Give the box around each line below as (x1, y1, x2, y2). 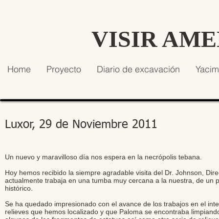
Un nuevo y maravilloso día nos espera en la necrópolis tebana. (5, 153, 202, 161)
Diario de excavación (96, 64, 180, 75)
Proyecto (46, 64, 81, 75)
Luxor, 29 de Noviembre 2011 (5, 119, 157, 131)
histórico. (5, 184, 33, 192)
